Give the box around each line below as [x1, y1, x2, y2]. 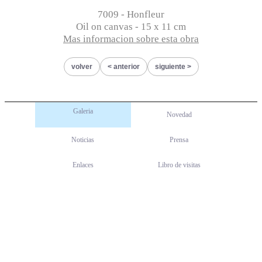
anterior [113, 63, 140, 71]
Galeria [73, 107, 93, 115]
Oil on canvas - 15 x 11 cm [76, 21, 186, 32]
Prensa [170, 136, 189, 144]
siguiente [154, 63, 185, 71]
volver [71, 63, 92, 71]
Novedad [166, 111, 192, 119]
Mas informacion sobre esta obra [63, 33, 199, 44]
